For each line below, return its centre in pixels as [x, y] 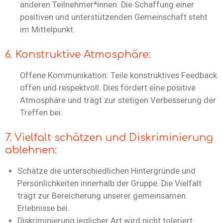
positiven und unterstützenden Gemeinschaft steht [114, 17]
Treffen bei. [41, 112]
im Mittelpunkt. [48, 30]
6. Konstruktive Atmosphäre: [78, 55]
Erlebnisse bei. [44, 208]
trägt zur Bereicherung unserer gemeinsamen [102, 196]
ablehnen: [31, 150]
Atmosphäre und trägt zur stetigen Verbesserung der [118, 100]
